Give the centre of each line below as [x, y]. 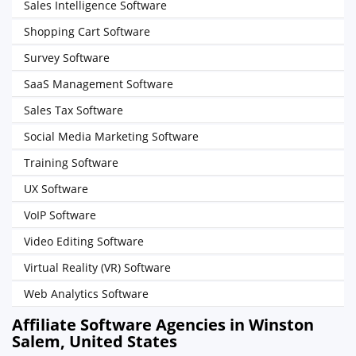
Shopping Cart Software [87, 31]
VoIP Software [60, 215]
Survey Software [67, 58]
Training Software [71, 163]
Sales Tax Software [74, 110]
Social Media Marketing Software [111, 136]
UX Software [56, 189]
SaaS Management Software [99, 84]
